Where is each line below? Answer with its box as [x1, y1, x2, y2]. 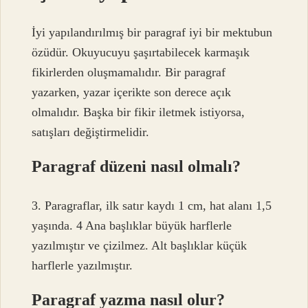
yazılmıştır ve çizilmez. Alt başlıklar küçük [32, 238, 247, 252]
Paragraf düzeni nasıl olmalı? [32, 157, 241, 176]
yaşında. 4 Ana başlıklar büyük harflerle [32, 218, 232, 232]
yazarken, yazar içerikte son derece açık [32, 85, 232, 100]
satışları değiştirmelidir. [32, 125, 150, 140]
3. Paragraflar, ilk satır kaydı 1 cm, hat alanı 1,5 [32, 198, 272, 212]
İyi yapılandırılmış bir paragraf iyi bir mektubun [32, 25, 273, 40]
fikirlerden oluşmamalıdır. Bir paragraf [32, 65, 226, 80]
